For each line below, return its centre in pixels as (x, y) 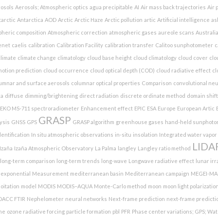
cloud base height (109, 57)
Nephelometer (45, 199)
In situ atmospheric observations (72, 134)
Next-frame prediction (137, 199)
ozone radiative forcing (36, 211)
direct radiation (99, 95)
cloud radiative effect (183, 70)
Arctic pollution (123, 19)
